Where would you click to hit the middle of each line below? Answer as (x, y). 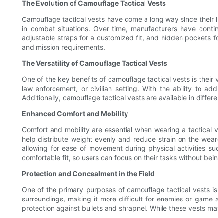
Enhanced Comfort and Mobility (75, 114)
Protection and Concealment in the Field (88, 174)
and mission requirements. (64, 47)
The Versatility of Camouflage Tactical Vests (95, 63)
